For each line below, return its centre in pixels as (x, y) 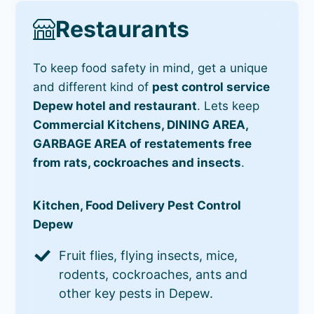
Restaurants (123, 29)
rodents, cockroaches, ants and (153, 274)
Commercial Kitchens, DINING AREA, (141, 124)
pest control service (211, 87)
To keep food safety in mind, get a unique (151, 68)
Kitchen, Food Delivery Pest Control (137, 205)
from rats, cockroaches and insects (137, 162)
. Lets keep (228, 105)
